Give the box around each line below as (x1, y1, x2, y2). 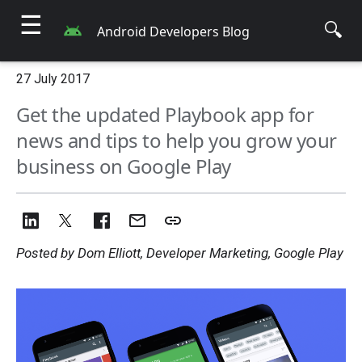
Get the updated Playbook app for (16, 101, 314, 128)
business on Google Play (16, 153, 231, 179)
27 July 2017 (16, 71, 90, 86)
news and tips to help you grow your (16, 127, 337, 154)
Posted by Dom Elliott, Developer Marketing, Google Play (16, 245, 343, 261)
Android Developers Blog (97, 23, 250, 40)
